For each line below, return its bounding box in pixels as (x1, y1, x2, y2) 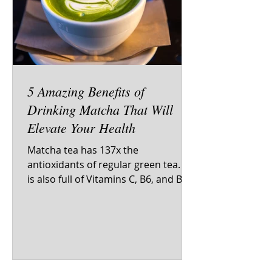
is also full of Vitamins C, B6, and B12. (27, 172, 195, 186)
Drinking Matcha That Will (27, 100, 173, 118)
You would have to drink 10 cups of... (27, 187, 194, 200)
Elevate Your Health (27, 118, 135, 137)
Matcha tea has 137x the (27, 143, 138, 157)
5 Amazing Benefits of (27, 82, 144, 100)
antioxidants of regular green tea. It (27, 158, 189, 171)
